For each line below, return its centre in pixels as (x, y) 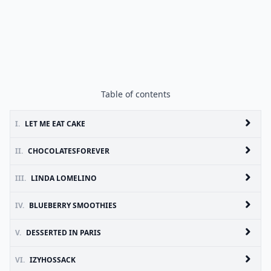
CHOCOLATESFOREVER (69, 151)
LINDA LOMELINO (64, 178)
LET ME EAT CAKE (55, 124)
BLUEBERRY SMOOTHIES (73, 205)
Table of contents (135, 94)
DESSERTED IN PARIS (64, 233)
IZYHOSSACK (53, 260)
